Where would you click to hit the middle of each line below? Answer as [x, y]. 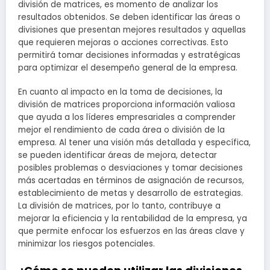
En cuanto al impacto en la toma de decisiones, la [120, 92]
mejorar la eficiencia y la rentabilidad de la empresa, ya [133, 219]
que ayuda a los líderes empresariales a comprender [127, 118]
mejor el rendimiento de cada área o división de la [121, 130]
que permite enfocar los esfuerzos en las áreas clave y [131, 231]
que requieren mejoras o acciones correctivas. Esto [123, 43]
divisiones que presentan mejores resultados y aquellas [132, 30]
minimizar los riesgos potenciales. [86, 244]
